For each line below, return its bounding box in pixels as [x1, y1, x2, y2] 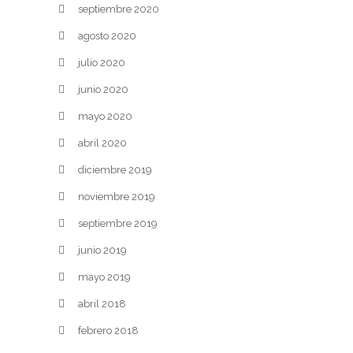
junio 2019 [78, 244, 127, 256]
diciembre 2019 [78, 164, 152, 176]
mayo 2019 [78, 271, 131, 283]
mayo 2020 [78, 110, 132, 122]
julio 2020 [78, 57, 125, 69]
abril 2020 [78, 137, 127, 149]
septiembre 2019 [78, 217, 158, 229]
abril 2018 [78, 298, 126, 310]
